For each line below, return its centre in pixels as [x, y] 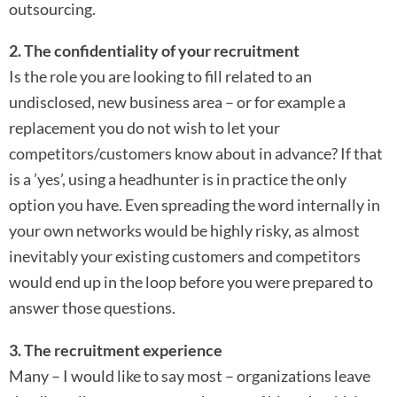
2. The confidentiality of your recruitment [154, 51]
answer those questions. [92, 308]
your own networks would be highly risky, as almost [184, 231]
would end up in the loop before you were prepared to [191, 282]
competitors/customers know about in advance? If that [196, 154]
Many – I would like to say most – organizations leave [190, 375]
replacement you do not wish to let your [144, 128]
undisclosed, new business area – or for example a [177, 102]
